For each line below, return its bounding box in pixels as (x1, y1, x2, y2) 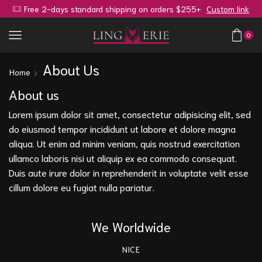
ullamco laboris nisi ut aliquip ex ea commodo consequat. (9, 151, 237, 164)
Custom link (206, 4, 249, 14)
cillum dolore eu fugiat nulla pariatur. (9, 181, 154, 194)
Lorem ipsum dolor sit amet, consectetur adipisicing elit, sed (9, 108, 251, 120)
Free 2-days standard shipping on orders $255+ (24, 4, 201, 14)
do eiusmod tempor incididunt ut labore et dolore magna (9, 122, 236, 135)
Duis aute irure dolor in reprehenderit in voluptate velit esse (9, 166, 249, 179)
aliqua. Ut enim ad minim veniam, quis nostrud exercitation (9, 137, 240, 150)
